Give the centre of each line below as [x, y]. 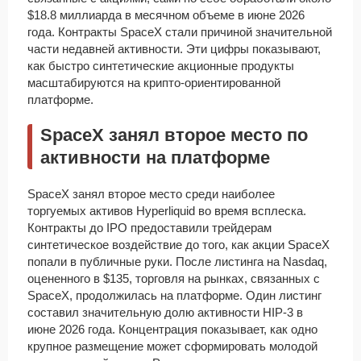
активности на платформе [155, 158]
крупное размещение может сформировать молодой [172, 346]
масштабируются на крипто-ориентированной [154, 83]
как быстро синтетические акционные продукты [161, 66]
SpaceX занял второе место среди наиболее [151, 194]
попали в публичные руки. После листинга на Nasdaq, [177, 262]
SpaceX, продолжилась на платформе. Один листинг [174, 296]
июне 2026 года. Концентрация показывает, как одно [172, 330]
